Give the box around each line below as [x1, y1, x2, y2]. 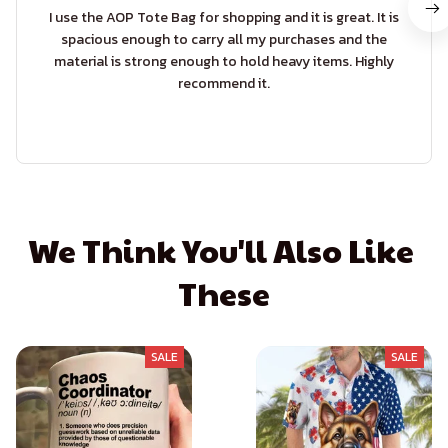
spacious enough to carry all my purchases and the [61, 29, 387, 51]
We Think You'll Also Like [28, 227, 414, 273]
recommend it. [178, 73, 270, 95]
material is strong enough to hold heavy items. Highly [54, 51, 394, 73]
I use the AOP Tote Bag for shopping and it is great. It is [49, 7, 399, 29]
